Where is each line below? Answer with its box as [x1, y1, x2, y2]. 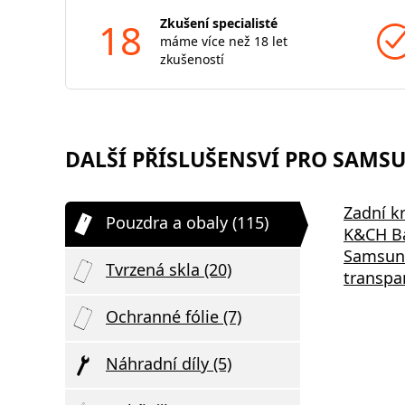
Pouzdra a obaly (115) [106, 212, 268, 233]
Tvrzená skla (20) [106, 259, 231, 280]
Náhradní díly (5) [106, 353, 231, 374]
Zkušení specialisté [160, 14, 278, 32]
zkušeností [160, 51, 224, 68]
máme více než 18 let [160, 33, 287, 50]
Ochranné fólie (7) [106, 306, 241, 327]
